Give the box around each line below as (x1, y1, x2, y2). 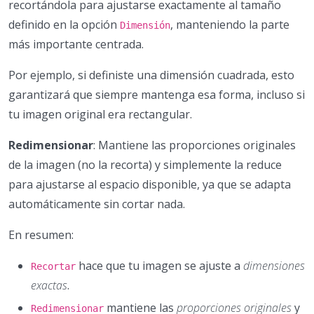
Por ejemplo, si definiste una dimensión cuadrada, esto (8, 67, 294, 83)
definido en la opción (8, 16, 120, 32)
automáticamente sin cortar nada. (8, 196, 185, 212)
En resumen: (8, 226, 74, 243)
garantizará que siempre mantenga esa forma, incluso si (8, 86, 305, 102)
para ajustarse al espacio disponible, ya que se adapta (8, 176, 291, 192)
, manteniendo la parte (170, 16, 289, 32)
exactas (31, 277, 67, 293)
